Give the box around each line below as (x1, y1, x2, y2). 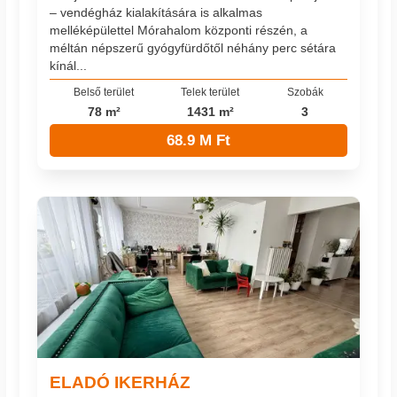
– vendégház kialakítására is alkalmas (50, 5, 263, 20)
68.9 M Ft (167, 131, 230, 149)
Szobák (286, 85, 323, 97)
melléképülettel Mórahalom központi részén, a (50, 23, 308, 38)
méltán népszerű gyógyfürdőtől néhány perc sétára (50, 41, 337, 56)
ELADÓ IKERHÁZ (50, 372, 191, 393)
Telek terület (181, 85, 240, 97)
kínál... (50, 58, 88, 74)
